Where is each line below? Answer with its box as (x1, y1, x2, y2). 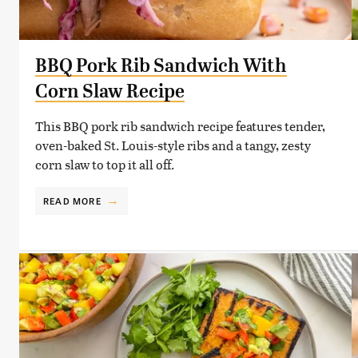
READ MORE (43, 193, 101, 207)
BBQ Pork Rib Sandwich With (35, 54, 287, 77)
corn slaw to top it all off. (35, 154, 174, 173)
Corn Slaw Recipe (35, 79, 185, 102)
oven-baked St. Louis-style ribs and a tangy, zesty (35, 135, 311, 154)
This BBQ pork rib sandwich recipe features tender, (35, 116, 325, 135)
